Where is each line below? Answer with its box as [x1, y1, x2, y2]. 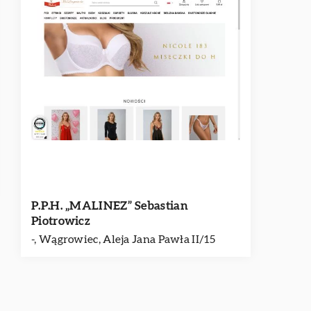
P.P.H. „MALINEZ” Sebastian [31, 200, 188, 212]
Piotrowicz [31, 215, 91, 227]
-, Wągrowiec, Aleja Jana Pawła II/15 [31, 234, 215, 245]
